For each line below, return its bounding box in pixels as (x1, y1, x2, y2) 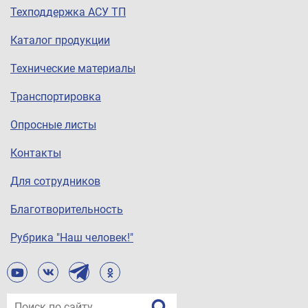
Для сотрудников (10, 175, 100, 188)
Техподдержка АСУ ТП (10, 5, 126, 19)
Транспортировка (10, 90, 101, 104)
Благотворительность (10, 203, 123, 217)
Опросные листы (10, 118, 96, 132)
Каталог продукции (10, 34, 110, 47)
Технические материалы (10, 62, 135, 76)
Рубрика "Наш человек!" (10, 231, 133, 245)
